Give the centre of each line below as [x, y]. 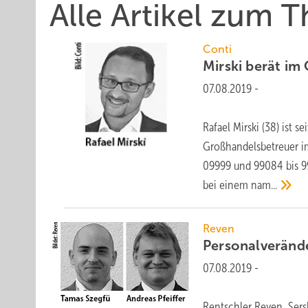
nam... [264, 185]
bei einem [227, 185]
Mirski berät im [254, 66]
